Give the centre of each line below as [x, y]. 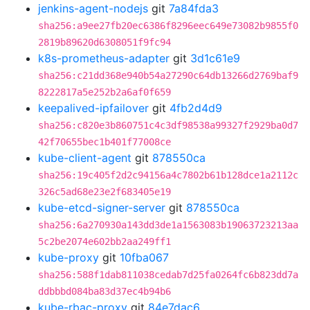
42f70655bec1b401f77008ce [104, 142]
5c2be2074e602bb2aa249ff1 [104, 241]
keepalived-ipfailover [93, 108]
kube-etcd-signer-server [102, 208]
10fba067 [144, 257]
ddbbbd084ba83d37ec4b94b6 [104, 291]
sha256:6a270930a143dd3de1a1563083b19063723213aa [168, 225]
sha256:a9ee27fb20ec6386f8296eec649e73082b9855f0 [168, 26]
